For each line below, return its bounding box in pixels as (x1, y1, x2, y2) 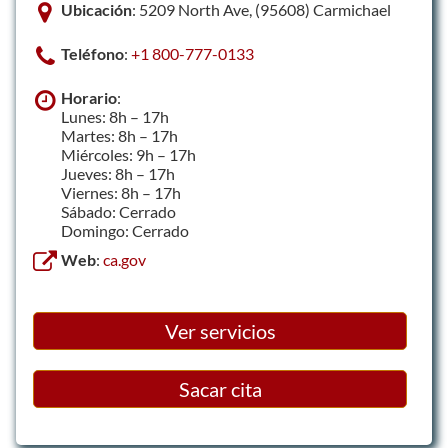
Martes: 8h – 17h (61, 126, 178, 145)
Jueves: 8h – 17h (61, 164, 175, 183)
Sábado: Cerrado (61, 202, 176, 221)
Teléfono (61, 44, 124, 63)
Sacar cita (178, 377, 262, 401)
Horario (61, 88, 117, 107)
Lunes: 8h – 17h (61, 107, 169, 126)
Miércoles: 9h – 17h (61, 145, 196, 164)
